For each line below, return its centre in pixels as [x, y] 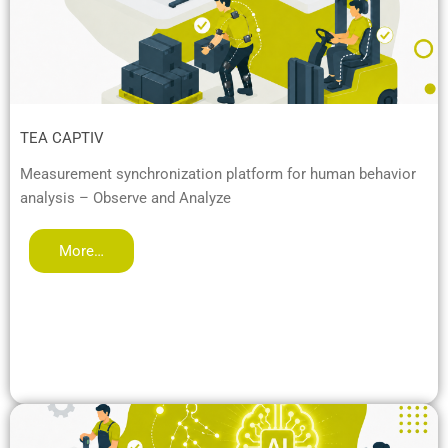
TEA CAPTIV [62, 137]
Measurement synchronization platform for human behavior [218, 173]
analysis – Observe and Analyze [125, 197]
